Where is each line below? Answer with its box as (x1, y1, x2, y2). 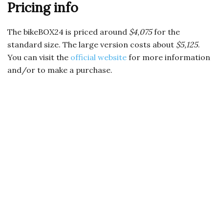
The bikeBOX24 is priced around (7, 27, 129, 37)
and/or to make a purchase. (7, 65, 112, 75)
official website (70, 52, 127, 63)
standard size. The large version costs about (7, 40, 176, 50)
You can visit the (7, 52, 70, 63)
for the (152, 27, 180, 37)
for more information (127, 52, 210, 63)
